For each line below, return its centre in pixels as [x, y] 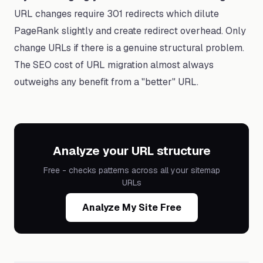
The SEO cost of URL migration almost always [114, 65]
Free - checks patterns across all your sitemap [131, 170]
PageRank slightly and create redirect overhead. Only [130, 31]
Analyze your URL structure [131, 151]
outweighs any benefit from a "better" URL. [106, 82]
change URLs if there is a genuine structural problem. [129, 48]
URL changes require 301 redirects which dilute [117, 14]
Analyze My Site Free [131, 208]
